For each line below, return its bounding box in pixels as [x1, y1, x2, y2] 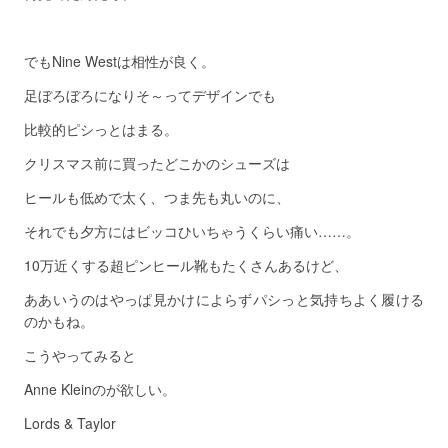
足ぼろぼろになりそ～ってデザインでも [24, 85, 276, 105]
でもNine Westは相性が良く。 [24, 51, 215, 71]
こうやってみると [24, 345, 136, 365]
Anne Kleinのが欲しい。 [24, 379, 176, 399]
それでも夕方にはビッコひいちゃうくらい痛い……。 [24, 221, 360, 241]
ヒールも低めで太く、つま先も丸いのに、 [24, 187, 290, 207]
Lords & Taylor [24, 413, 116, 433]
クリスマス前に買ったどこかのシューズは [24, 153, 290, 173]
